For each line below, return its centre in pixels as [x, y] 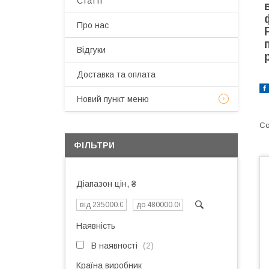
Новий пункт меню [113, 99]
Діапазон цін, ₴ [106, 184]
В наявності [114, 246]
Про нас [93, 25]
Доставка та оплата [116, 74]
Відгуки [91, 50]
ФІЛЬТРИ [94, 145]
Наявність [96, 226]
